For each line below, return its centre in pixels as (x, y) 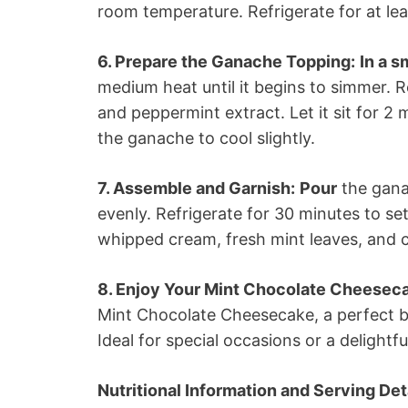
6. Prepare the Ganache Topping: (226, 61)
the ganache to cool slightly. (206, 138)
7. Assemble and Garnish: (196, 188)
